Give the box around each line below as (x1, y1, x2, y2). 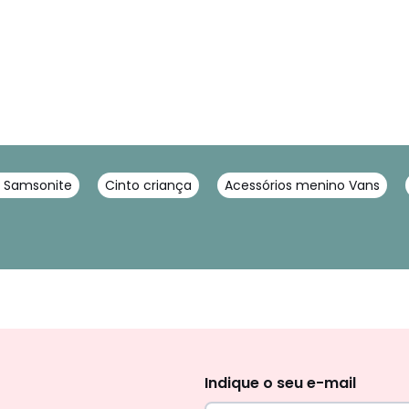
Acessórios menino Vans (225, 176, 380, 194)
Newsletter (204, 325, 323, 355)
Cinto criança (105, 176, 192, 194)
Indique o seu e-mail (204, 372, 356, 393)
